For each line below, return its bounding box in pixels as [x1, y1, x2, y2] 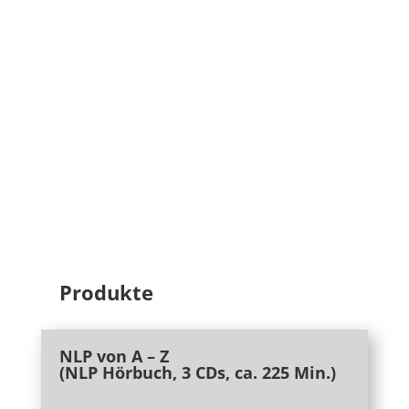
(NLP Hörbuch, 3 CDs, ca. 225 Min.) [58, 362, 336, 383]
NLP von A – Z [58, 345, 169, 367]
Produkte [58, 278, 153, 306]
